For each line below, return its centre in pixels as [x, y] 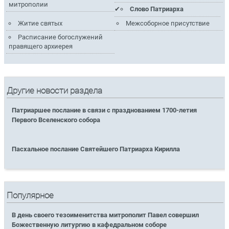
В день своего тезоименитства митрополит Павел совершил [106, 215]
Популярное [30, 195]
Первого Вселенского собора [56, 120]
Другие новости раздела [55, 90]
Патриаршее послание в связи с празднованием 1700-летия [105, 110]
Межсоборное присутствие [168, 23]
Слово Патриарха [157, 9]
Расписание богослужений [60, 37]
